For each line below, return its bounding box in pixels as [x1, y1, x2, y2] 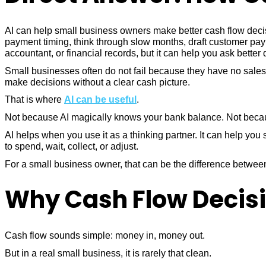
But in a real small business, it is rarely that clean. [5, 248, 211, 258]
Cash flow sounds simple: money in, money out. [5, 230, 205, 241]
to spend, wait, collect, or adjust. [5, 141, 138, 151]
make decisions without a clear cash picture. [5, 77, 190, 87]
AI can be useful [64, 94, 137, 105]
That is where [5, 94, 64, 105]
